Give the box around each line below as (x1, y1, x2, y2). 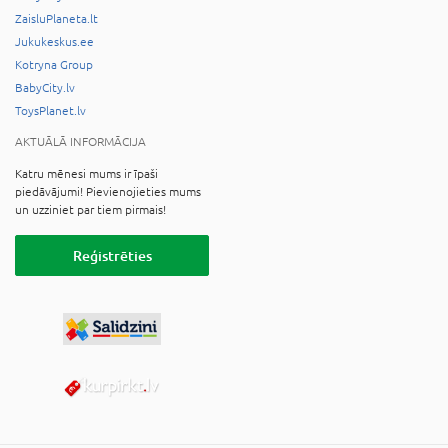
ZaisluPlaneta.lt (15, 11, 98, 26)
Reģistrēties (72, 246, 152, 264)
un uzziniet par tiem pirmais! (15, 202, 166, 217)
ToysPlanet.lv (15, 103, 86, 118)
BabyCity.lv (15, 80, 75, 95)
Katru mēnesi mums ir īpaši (15, 166, 158, 181)
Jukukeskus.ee (15, 34, 94, 49)
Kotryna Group (15, 57, 93, 72)
